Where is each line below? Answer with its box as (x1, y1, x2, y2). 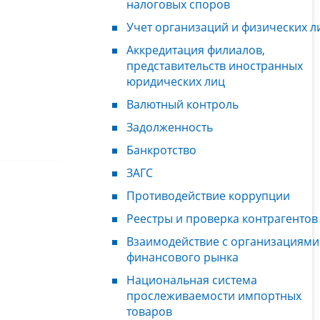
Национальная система (126, 271, 257, 288)
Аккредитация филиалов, (126, 41, 265, 58)
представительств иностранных (126, 57, 303, 74)
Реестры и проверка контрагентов (126, 210, 318, 226)
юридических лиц (126, 73, 225, 89)
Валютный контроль (126, 96, 239, 112)
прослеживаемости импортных (126, 287, 301, 304)
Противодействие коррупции (126, 187, 290, 204)
